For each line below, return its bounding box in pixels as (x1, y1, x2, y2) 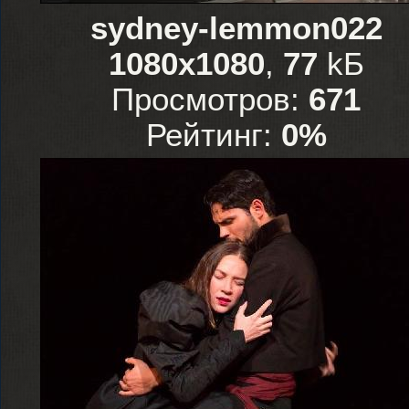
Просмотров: (111, 82, 309, 117)
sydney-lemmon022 (89, 11, 383, 46)
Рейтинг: (145, 118, 281, 152)
